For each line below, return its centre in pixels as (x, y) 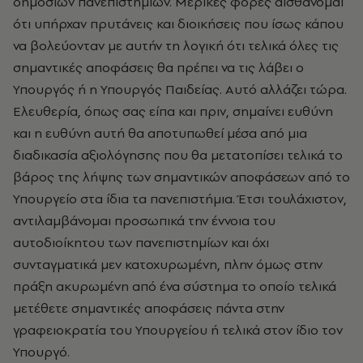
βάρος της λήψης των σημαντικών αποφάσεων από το (181, 177)
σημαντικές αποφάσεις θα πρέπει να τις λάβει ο (158, 67)
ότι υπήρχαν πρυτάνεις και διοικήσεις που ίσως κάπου (178, 23)
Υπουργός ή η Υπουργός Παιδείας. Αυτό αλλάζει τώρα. (180, 89)
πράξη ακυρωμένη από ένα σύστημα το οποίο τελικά (175, 286)
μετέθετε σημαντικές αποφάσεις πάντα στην (149, 308)
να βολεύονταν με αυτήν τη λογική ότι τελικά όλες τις (176, 45)
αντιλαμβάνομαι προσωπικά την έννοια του (144, 220)
